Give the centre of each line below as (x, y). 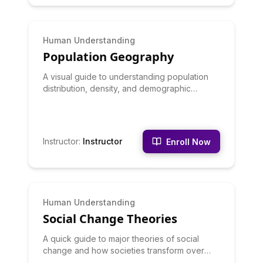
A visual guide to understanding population (126, 77)
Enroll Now (188, 141)
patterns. (60, 100)
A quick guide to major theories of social (121, 239)
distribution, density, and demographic (117, 88)
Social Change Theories (110, 219)
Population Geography (108, 57)
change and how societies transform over (124, 250)
